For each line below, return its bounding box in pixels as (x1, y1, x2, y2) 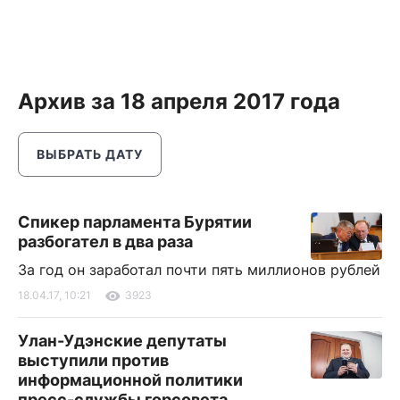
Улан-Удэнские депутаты (18, 331, 227, 350)
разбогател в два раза (18, 232, 193, 251)
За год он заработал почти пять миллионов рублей (18, 261, 380, 279)
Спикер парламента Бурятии (18, 212, 252, 231)
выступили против (18, 351, 169, 370)
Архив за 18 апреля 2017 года (18, 88, 340, 114)
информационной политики (18, 371, 243, 389)
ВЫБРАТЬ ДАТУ (37, 146, 143, 162)
